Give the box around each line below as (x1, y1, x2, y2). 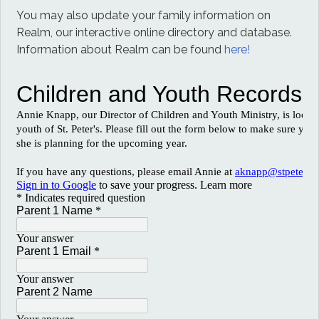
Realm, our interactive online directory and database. (16, 25, 293, 39)
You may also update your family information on (16, 8, 271, 22)
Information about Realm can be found (16, 42, 225, 56)
